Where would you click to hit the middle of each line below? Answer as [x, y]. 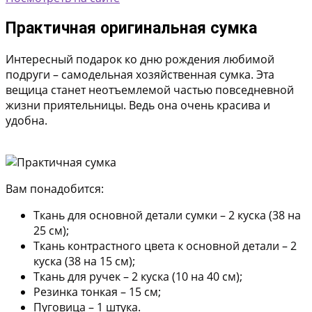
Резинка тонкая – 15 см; [97, 291]
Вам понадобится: [55, 188]
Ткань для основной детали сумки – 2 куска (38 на [167, 215]
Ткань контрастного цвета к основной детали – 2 [165, 245]
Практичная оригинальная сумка [131, 29]
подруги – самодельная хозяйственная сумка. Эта [140, 74]
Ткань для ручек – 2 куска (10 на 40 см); [138, 276]
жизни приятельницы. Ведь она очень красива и [138, 105]
